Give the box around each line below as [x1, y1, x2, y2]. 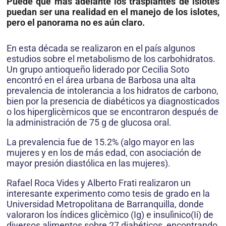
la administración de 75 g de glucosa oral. [7, 117, 172, 128]
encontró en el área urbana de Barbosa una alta [7, 74, 196, 85]
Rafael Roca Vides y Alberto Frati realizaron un [7, 177, 191, 188]
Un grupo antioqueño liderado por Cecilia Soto [7, 64, 189, 75]
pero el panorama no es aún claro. [7, 17, 145, 28]
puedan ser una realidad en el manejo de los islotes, [7, 6, 219, 17]
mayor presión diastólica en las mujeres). [7, 157, 171, 168]
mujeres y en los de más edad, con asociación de [7, 147, 201, 158]
